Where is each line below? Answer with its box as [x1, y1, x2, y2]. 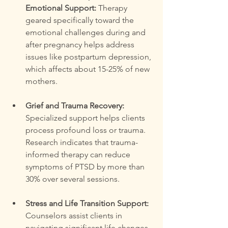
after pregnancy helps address [25, 39, 136, 49]
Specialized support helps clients [25, 112, 147, 123]
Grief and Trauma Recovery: [25, 100, 124, 110]
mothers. [25, 76, 58, 86]
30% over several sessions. [25, 174, 120, 184]
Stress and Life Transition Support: [25, 198, 149, 208]
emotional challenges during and [25, 27, 148, 37]
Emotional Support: [25, 3, 96, 13]
